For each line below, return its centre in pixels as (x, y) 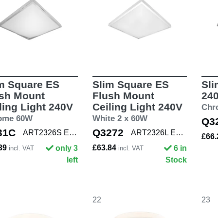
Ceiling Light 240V (137, 107)
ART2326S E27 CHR (73, 133)
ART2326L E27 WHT (179, 133)
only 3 (66, 148)
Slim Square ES (130, 85)
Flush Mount (123, 96)
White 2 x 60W (120, 119)
